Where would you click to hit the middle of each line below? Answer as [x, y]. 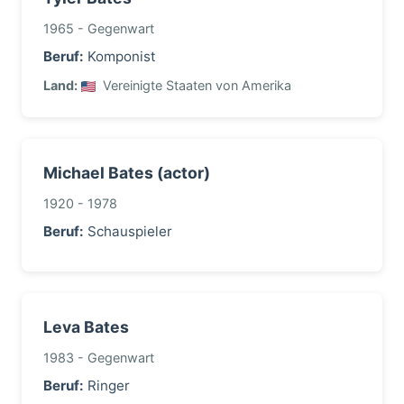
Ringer [107, 386]
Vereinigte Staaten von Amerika [195, 85]
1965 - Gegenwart [99, 28]
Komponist [120, 56]
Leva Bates [86, 327]
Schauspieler [128, 231]
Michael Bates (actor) [127, 173]
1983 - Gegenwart [99, 358]
